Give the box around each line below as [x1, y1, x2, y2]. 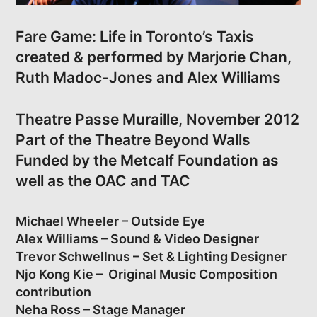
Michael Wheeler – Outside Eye [16, 214, 206, 229]
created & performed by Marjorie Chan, [16, 48, 292, 67]
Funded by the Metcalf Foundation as [16, 151, 279, 170]
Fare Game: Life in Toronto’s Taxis [16, 28, 255, 46]
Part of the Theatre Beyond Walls [16, 131, 251, 149]
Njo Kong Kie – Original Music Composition [16, 267, 278, 282]
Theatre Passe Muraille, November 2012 [16, 110, 300, 129]
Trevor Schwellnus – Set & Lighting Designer [16, 249, 287, 265]
